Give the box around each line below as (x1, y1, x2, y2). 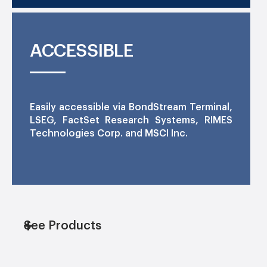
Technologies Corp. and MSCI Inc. (30, 128, 188, 138)
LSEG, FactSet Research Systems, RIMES (30, 115, 232, 125)
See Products (24, 219, 101, 232)
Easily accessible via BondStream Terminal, (30, 102, 232, 112)
